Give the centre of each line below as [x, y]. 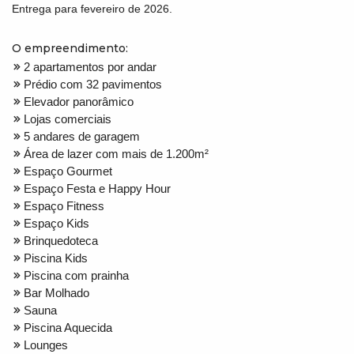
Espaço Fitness [64, 205]
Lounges [46, 345]
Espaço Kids [56, 223]
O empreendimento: [70, 48]
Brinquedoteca [61, 240]
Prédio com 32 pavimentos [93, 84]
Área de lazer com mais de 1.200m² [116, 153]
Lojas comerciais [68, 119]
